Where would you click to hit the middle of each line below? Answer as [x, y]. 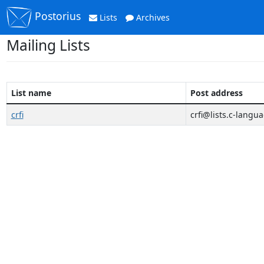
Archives [152, 17]
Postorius [57, 16]
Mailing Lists [48, 45]
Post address [216, 93]
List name [31, 93]
